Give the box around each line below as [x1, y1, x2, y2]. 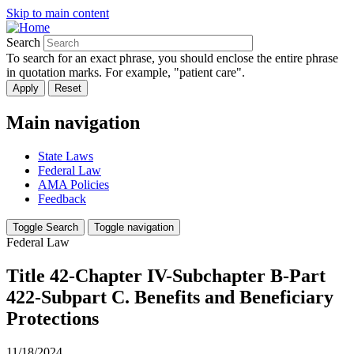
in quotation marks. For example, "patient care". [6, 66, 245, 79]
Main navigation [6, 111, 140, 133]
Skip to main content [6, 6, 109, 20]
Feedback [38, 191, 86, 205]
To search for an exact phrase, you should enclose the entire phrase [6, 51, 338, 65]
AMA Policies [38, 177, 109, 191]
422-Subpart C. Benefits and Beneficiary [6, 286, 333, 307]
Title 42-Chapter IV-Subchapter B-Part [6, 265, 326, 286]
